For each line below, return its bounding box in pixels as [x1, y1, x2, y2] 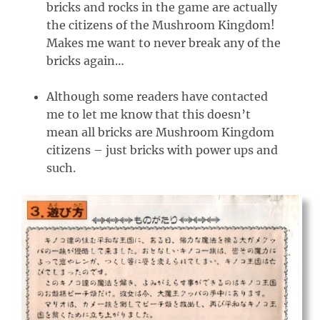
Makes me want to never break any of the [46, 35, 281, 50]
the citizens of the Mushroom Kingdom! [46, 17, 275, 32]
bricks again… [46, 53, 124, 68]
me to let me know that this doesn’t [46, 106, 251, 121]
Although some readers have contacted [46, 89, 268, 104]
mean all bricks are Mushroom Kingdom [46, 124, 274, 139]
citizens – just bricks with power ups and [46, 142, 278, 157]
